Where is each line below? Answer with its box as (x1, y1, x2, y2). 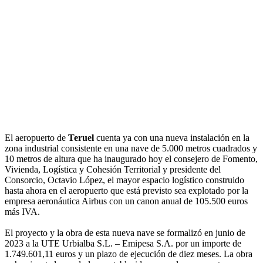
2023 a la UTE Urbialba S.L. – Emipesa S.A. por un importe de (5, 238, 241, 249)
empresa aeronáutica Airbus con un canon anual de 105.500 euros (5, 196, 248, 207)
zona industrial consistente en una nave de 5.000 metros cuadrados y (5, 143, 257, 154)
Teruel (68, 133, 94, 143)
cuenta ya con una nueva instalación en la (94, 133, 249, 143)
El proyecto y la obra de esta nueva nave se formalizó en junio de (5, 228, 245, 238)
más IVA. (5, 207, 40, 217)
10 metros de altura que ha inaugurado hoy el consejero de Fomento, (5, 154, 258, 164)
